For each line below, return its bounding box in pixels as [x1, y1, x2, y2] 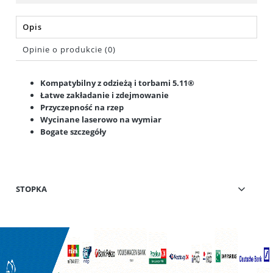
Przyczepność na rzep [40, 102, 124, 113]
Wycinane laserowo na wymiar [40, 114, 161, 126]
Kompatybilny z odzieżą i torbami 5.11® [40, 77, 194, 89]
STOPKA [16, 183, 47, 194]
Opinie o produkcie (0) [23, 44, 116, 55]
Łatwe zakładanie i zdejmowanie [40, 90, 169, 101]
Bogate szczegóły [40, 126, 106, 138]
